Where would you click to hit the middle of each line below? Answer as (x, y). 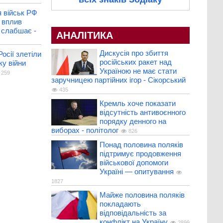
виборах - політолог (85, 130)
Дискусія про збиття (134, 53)
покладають (120, 204)
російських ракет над (135, 62)
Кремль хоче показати (137, 104)
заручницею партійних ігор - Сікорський (118, 80)
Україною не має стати (138, 71)
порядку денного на (133, 121)
